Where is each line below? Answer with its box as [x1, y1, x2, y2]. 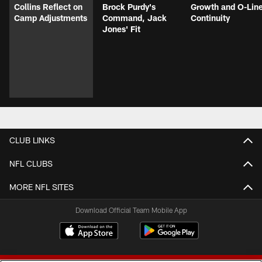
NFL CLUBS [9, 158, 53, 168]
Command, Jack [102, 12, 167, 23]
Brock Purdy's [102, 1, 156, 12]
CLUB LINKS [9, 135, 55, 145]
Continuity [191, 12, 230, 23]
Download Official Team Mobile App [75, 205, 187, 214]
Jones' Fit [102, 23, 140, 34]
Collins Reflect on [14, 1, 82, 12]
